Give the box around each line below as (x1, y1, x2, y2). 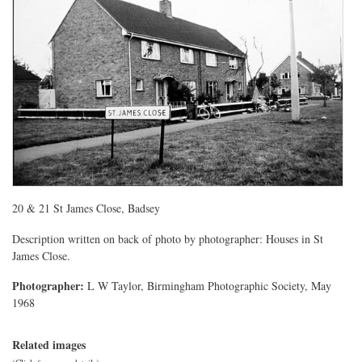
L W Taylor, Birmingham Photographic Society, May (84, 278, 331, 294)
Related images (12, 336, 86, 354)
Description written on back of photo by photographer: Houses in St (12, 230, 323, 246)
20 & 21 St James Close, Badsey (12, 200, 160, 216)
